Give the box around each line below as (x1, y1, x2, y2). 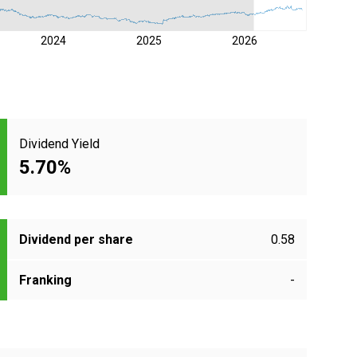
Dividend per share (19, 232, 133, 248)
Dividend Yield (19, 135, 100, 151)
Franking (19, 273, 72, 288)
